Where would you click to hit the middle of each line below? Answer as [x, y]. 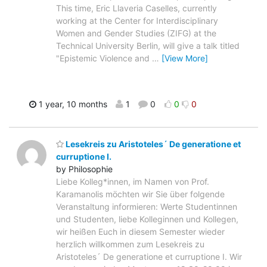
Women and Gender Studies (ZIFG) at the [136, 33]
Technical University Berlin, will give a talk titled [148, 45]
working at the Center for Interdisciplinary [137, 20]
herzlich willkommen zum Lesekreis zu [130, 244]
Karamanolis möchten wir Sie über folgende [140, 194]
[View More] [185, 58]
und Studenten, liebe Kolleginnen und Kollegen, [147, 219]
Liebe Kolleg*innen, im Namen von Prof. [133, 182]
